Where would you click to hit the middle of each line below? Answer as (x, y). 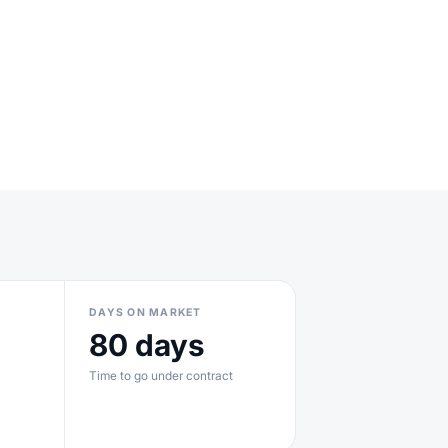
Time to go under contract (161, 375)
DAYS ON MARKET (145, 312)
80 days (147, 345)
